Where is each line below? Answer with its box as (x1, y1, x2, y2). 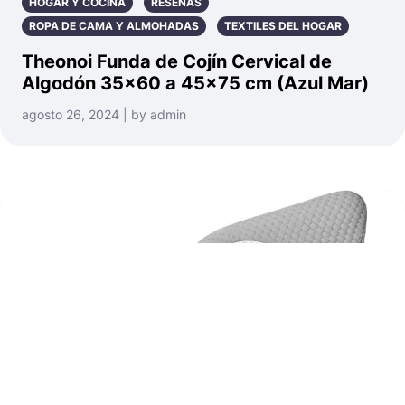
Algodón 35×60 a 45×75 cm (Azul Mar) (22, 71, 369, 94)
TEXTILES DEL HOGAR (224, 18, 342, 33)
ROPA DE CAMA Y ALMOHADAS (29, 18, 199, 33)
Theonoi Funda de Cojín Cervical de (22, 50, 332, 72)
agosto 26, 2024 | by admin (22, 106, 186, 122)
